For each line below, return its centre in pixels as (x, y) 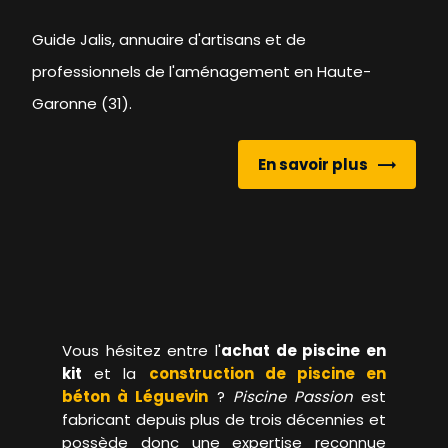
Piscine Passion (292, 396)
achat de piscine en (303, 350)
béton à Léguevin (135, 396)
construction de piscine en (267, 373)
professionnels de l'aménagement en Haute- (202, 72)
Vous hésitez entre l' (141, 350)
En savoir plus (312, 164)
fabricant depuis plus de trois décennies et (224, 419)
